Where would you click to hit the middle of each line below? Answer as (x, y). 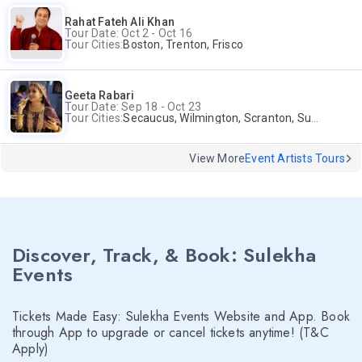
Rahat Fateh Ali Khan (120, 22)
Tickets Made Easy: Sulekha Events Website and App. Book (181, 316)
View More (217, 158)
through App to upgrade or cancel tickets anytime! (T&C (170, 333)
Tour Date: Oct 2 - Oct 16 (128, 33)
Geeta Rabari (100, 95)
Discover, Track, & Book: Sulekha (164, 255)
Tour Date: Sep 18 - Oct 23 (133, 107)
